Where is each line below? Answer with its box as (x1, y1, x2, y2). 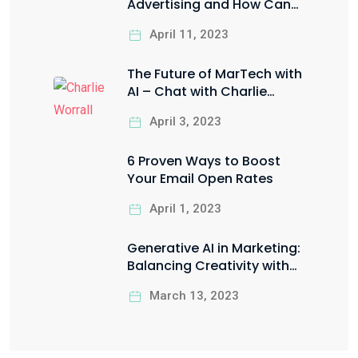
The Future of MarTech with (127, 64, 302, 83)
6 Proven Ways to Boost (127, 151, 280, 170)
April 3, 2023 (149, 113, 221, 129)
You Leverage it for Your (127, 12, 280, 31)
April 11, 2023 (149, 26, 229, 42)
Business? (127, 30, 191, 49)
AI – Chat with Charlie (127, 82, 267, 101)
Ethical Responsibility (127, 273, 264, 292)
